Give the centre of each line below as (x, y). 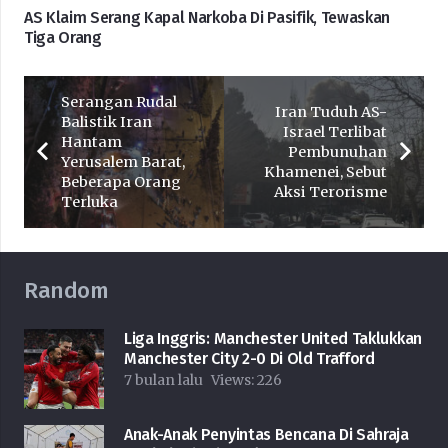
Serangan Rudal (118, 102)
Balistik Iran (106, 122)
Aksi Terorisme (331, 192)
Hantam (91, 142)
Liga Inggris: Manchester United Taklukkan (273, 339)
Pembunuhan (338, 152)
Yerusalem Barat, (122, 162)
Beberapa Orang (120, 182)
